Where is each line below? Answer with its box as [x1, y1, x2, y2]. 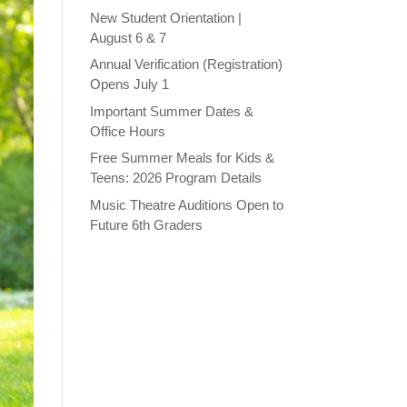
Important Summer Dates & [89, 103, 253, 119]
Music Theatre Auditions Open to [89, 196, 283, 213]
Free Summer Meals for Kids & [89, 150, 274, 165]
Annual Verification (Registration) [89, 56, 283, 72]
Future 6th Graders [89, 216, 203, 233]
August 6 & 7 [89, 29, 166, 45]
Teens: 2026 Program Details [89, 170, 262, 185]
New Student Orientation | [89, 9, 242, 25]
